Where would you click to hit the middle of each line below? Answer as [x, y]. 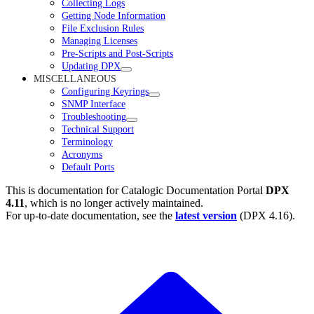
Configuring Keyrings [105, 91]
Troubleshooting [94, 116]
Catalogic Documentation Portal [192, 190]
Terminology [87, 142]
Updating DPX [91, 66]
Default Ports [88, 167]
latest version [206, 216]
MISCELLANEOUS [75, 78]
